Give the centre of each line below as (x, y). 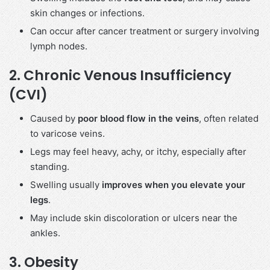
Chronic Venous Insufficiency (127, 75)
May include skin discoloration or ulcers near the (134, 218)
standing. (50, 167)
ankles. (45, 233)
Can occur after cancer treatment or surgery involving (145, 31)
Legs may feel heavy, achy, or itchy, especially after (138, 152)
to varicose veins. (67, 134)
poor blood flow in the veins (138, 119)
